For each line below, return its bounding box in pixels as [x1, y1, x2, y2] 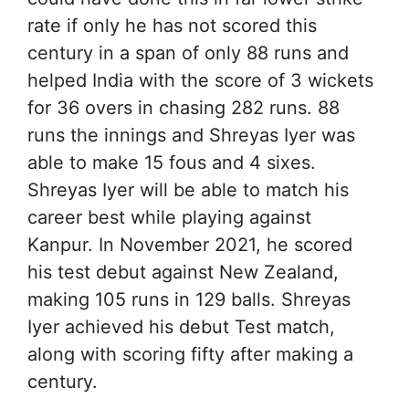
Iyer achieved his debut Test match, [27, 316, 335, 339]
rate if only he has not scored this [27, 15, 317, 37]
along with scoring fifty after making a [27, 343, 353, 366]
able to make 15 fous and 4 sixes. [27, 152, 316, 174]
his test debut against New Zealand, [27, 261, 339, 284]
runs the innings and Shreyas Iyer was [27, 124, 355, 147]
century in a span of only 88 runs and [27, 42, 349, 65]
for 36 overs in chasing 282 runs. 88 [27, 97, 340, 120]
